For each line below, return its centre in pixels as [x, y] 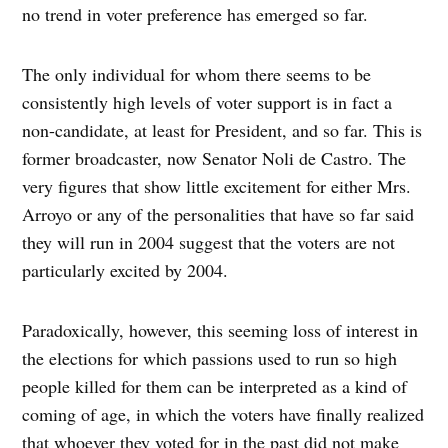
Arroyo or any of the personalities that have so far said [218, 214]
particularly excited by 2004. [125, 270]
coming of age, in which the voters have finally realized [223, 414]
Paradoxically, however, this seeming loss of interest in [220, 330]
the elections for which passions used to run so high [210, 358]
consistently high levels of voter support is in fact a [207, 102]
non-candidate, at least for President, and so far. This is [222, 130]
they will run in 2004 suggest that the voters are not [209, 242]
